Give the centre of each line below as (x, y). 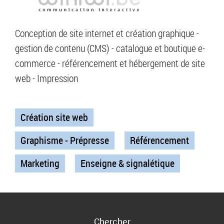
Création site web (54, 117)
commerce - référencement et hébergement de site (110, 63)
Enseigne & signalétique (127, 163)
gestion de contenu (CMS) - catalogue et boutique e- (110, 48)
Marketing (40, 163)
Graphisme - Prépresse (65, 140)
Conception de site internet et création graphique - (107, 33)
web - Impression (46, 78)
